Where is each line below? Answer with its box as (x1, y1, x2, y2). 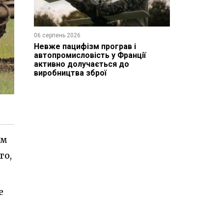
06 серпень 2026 (33, 31, 81, 39)
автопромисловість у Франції (33, 50, 146, 60)
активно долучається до (33, 59, 129, 69)
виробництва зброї (33, 68, 107, 78)
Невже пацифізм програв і (33, 41, 136, 51)
